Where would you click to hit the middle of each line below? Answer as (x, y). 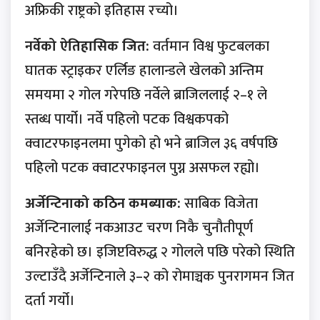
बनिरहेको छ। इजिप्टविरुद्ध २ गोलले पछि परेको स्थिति (160, 252)
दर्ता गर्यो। (50, 301)
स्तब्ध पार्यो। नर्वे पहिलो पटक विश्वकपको (127, 120)
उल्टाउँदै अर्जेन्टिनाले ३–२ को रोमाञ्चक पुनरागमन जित (160, 277)
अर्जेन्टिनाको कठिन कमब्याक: (103, 204)
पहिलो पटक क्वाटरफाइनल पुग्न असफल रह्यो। (142, 168)
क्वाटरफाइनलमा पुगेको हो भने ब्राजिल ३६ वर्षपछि (151, 144)
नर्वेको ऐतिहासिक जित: (87, 47)
